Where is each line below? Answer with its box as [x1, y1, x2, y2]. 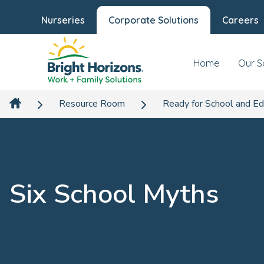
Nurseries [41, 14, 85, 26]
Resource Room [59, 97, 125, 110]
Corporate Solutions [108, 14, 199, 26]
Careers [222, 14, 259, 26]
